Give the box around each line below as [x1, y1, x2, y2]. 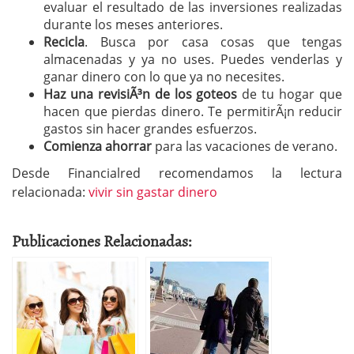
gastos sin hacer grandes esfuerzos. [43, 119, 257, 137]
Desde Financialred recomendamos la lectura [12, 164, 342, 182]
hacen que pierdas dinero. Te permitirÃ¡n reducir [43, 102, 342, 120]
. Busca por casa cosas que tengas [85, 32, 342, 51]
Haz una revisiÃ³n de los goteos [43, 85, 238, 103]
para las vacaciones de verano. [152, 137, 337, 155]
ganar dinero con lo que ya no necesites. [43, 67, 284, 85]
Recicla [43, 32, 85, 51]
